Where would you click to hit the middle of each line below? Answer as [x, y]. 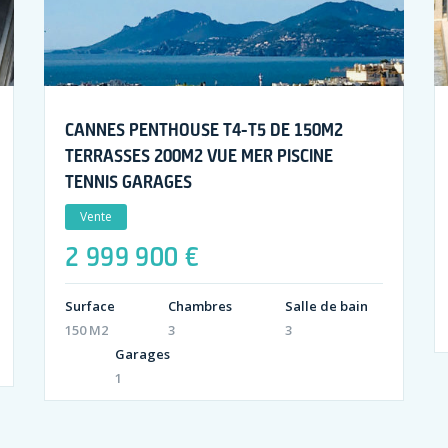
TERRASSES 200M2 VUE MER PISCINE [198, 155]
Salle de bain [326, 306]
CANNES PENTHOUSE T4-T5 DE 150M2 [203, 129]
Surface [89, 306]
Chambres [199, 306]
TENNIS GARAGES [128, 181]
